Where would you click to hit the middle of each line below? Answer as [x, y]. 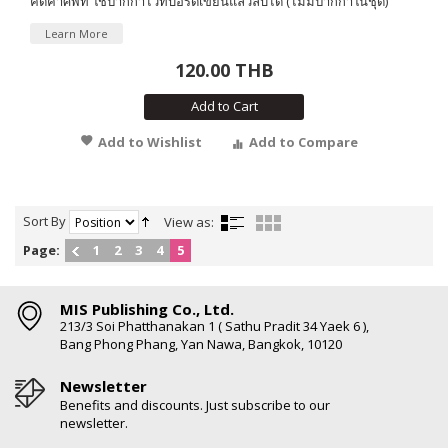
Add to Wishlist [150, 141]
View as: [189, 221]
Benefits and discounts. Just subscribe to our [195, 404]
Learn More [76, 33]
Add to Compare [303, 141]
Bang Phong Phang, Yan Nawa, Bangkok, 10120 [201, 343]
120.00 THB [224, 69]
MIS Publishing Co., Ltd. [147, 308]
